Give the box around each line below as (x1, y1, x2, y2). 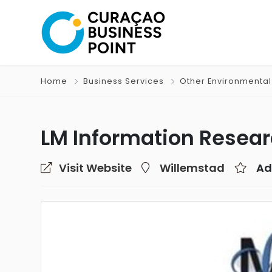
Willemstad (160, 160, 225, 175)
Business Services (83, 76, 164, 86)
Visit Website (59, 160, 132, 175)
